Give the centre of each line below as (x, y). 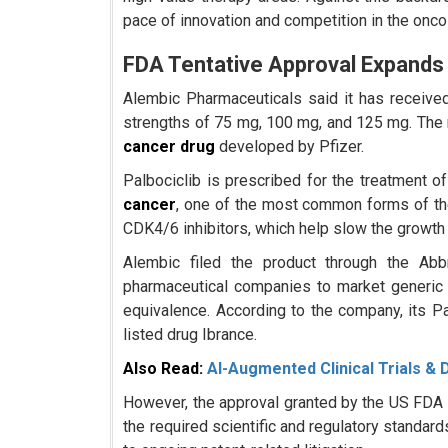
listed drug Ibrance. (190, 335)
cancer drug (169, 147)
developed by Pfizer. (290, 147)
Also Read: (165, 369)
